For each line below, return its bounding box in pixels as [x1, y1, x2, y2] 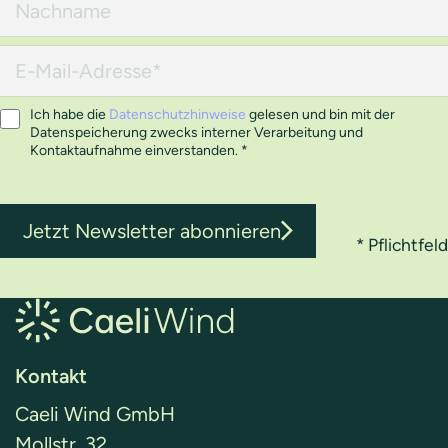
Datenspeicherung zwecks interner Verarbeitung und [30, 124, 363, 141]
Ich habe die [30, 106, 109, 123]
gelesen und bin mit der [246, 106, 395, 123]
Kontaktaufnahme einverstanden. [30, 142, 241, 159]
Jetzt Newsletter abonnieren [23, 218, 281, 243]
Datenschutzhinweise [109, 106, 246, 123]
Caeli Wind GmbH [15, 401, 175, 426]
